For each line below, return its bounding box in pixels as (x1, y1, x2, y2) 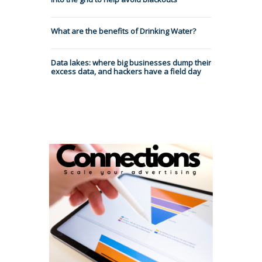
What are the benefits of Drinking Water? (51, 25, 196, 36)
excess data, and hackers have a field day (51, 65, 201, 77)
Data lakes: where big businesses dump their (51, 57, 211, 68)
